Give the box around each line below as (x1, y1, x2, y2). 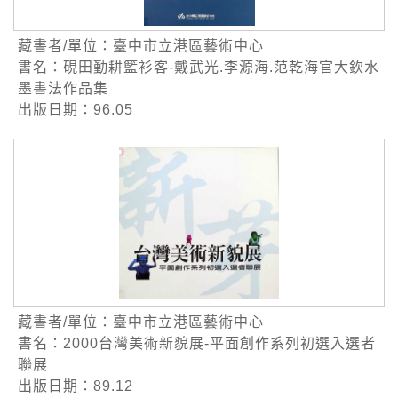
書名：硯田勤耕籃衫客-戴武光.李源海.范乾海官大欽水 (18, 60, 379, 76)
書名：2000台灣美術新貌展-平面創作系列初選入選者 (18, 336, 376, 352)
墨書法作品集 (18, 81, 108, 97)
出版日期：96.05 (18, 102, 133, 118)
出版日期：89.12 (18, 378, 133, 394)
